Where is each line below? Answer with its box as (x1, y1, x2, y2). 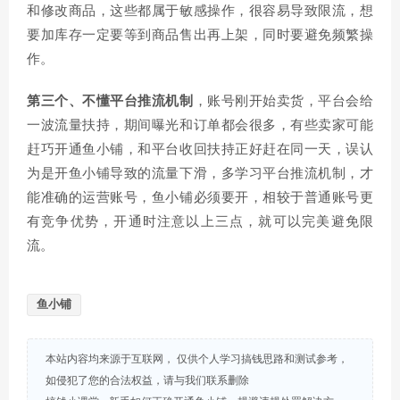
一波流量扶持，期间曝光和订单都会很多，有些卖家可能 (27, 119, 373, 132)
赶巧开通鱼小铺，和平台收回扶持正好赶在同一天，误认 (27, 143, 373, 156)
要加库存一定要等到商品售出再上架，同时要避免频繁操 (27, 29, 373, 42)
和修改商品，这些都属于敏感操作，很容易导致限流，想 (27, 4, 373, 18)
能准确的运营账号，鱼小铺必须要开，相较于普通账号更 (27, 191, 373, 204)
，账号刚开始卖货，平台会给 (193, 95, 373, 108)
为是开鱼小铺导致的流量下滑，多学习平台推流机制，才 (27, 167, 373, 180)
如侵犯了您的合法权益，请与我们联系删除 (46, 375, 249, 386)
